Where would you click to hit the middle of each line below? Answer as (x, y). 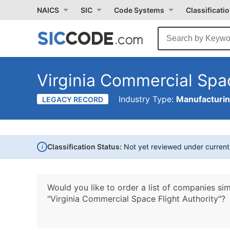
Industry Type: (147, 99)
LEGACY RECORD (73, 99)
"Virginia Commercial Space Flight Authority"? (136, 199)
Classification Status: (84, 147)
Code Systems (139, 10)
